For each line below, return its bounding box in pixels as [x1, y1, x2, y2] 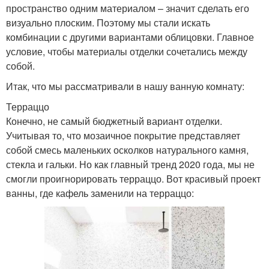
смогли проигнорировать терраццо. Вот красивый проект [6, 172, 261, 186]
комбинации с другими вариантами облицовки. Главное [6, 30, 254, 44]
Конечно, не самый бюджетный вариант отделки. [6, 114, 222, 128]
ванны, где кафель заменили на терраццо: [6, 186, 194, 201]
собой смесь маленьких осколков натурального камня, [6, 143, 249, 157]
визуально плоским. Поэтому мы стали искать [6, 16, 210, 30]
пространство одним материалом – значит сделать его [6, 1, 249, 16]
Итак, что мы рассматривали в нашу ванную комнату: [6, 79, 244, 94]
